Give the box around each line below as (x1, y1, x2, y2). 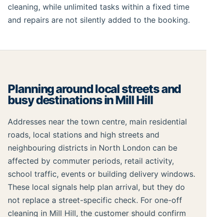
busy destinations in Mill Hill (8, 93, 153, 108)
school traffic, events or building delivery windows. (8, 169, 195, 179)
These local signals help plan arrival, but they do (8, 182, 185, 192)
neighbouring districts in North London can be (8, 143, 177, 153)
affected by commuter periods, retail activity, (8, 156, 174, 166)
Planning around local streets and (8, 82, 181, 96)
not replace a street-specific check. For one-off (8, 195, 182, 205)
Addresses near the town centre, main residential (8, 117, 187, 127)
